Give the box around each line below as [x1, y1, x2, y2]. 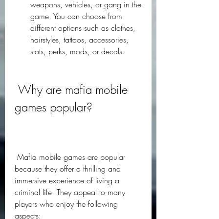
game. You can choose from [30, 11, 122, 22]
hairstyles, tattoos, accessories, [30, 34, 129, 45]
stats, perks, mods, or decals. [30, 46, 125, 57]
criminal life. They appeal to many [15, 187, 125, 197]
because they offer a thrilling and [15, 163, 121, 174]
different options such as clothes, [30, 22, 135, 33]
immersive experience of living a [15, 175, 119, 186]
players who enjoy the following [15, 198, 118, 209]
